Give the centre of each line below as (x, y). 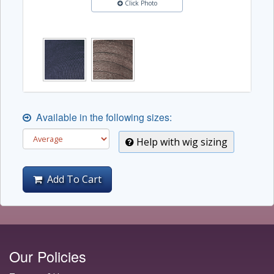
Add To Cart (72, 179)
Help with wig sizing (181, 142)
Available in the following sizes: (102, 117)
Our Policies (48, 256)
